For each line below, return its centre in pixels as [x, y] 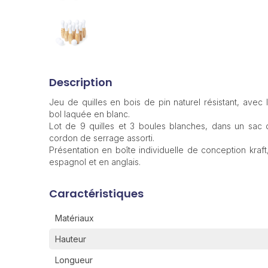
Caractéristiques [96, 194]
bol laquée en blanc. [89, 114]
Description [81, 83]
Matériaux [74, 218]
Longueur [74, 260]
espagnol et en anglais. [95, 162]
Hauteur [71, 239]
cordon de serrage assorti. [102, 138]
